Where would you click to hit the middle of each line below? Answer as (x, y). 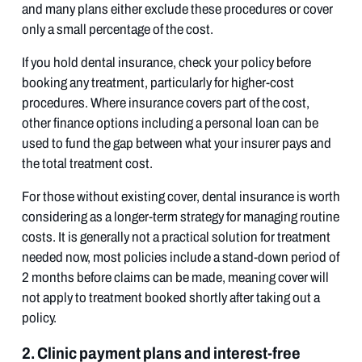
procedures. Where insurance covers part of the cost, (165, 103)
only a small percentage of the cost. (117, 29)
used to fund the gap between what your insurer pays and (176, 143)
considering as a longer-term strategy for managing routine (180, 217)
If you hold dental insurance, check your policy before (166, 62)
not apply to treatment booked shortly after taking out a (170, 297)
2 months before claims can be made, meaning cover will (175, 277)
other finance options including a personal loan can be (170, 123)
